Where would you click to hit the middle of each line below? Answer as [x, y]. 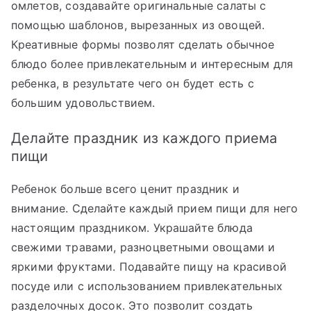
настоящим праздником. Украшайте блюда [132, 227]
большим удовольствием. [83, 102]
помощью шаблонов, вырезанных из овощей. [138, 25]
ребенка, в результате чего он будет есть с [133, 83]
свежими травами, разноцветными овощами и [143, 247]
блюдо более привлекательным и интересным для [152, 64]
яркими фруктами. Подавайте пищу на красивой [149, 266]
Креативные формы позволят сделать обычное [143, 44]
